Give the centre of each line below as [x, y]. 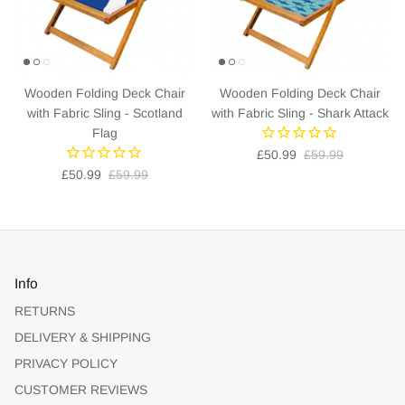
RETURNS [45, 311]
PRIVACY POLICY [66, 363]
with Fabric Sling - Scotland [105, 113]
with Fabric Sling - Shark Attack [300, 113]
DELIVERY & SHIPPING [83, 337]
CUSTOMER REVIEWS [81, 389]
